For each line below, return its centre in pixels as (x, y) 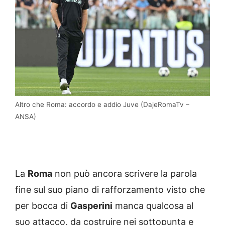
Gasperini (91, 205)
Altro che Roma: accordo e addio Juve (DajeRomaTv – (102, 104)
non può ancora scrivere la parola (125, 173)
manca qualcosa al (153, 205)
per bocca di (43, 205)
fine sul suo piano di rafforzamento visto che (110, 189)
